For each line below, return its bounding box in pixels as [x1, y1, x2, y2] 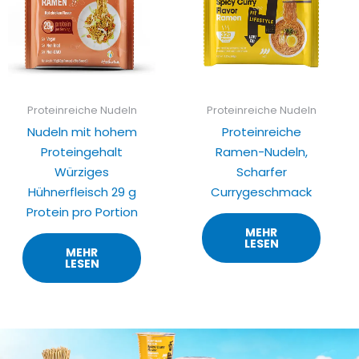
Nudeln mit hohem [26, 123, 137, 140]
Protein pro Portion [26, 203, 138, 220]
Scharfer [236, 163, 287, 180]
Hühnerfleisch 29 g [27, 183, 136, 200]
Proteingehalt [41, 143, 123, 160]
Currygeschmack [211, 183, 312, 200]
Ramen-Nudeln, [215, 143, 308, 160]
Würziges [54, 163, 109, 180]
